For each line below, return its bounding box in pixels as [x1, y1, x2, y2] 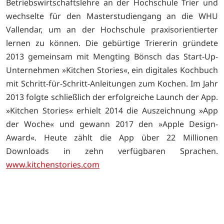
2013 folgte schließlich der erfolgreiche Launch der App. [6, 91, 218, 103]
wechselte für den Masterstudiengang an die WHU [6, 10, 218, 22]
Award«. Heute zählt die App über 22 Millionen [6, 132, 218, 143]
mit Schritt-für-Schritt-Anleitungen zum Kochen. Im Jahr [6, 78, 218, 89]
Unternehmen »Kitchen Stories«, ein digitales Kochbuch [6, 64, 218, 76]
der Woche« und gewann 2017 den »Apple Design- [6, 118, 218, 130]
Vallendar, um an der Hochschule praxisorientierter [6, 24, 218, 35]
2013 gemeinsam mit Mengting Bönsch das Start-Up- [6, 51, 218, 62]
